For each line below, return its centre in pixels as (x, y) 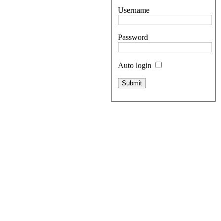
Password (133, 37)
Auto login (136, 65)
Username (134, 10)
